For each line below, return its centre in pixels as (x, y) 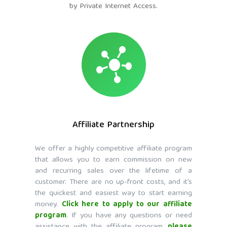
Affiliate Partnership (113, 126)
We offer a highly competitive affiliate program (113, 149)
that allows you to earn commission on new (113, 160)
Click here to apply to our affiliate (127, 205)
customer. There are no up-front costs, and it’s (113, 183)
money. (48, 205)
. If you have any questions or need (129, 216)
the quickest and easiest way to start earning (113, 194)
